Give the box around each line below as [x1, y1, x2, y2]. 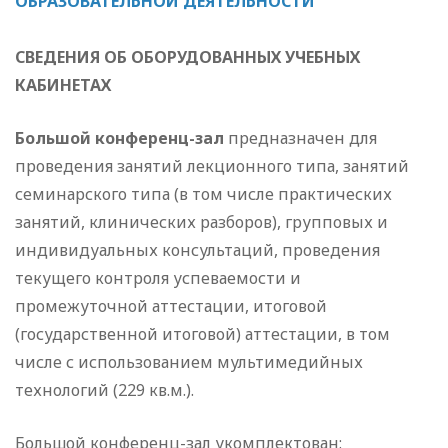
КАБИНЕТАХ [15, 74, 111, 97]
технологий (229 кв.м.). [15, 379, 194, 402]
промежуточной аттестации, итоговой [15, 295, 327, 318]
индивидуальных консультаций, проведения [15, 239, 380, 262]
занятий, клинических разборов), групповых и [15, 211, 388, 234]
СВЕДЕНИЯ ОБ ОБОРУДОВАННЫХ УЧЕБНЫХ [15, 46, 360, 69]
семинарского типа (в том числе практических [15, 183, 392, 206]
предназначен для [228, 127, 377, 150]
